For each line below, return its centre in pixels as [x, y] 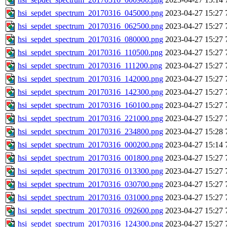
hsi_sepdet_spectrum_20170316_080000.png [90, 40]
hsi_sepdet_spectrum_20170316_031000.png [90, 198]
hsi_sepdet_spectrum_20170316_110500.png [90, 53]
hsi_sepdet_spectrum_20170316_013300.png [90, 171]
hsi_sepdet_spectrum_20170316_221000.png [90, 119]
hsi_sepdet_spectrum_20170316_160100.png [90, 105]
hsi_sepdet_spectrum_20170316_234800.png [90, 132]
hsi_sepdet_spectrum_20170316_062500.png [90, 26]
